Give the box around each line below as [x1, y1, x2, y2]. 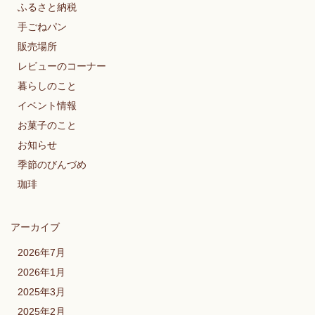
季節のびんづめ [18, 158, 86, 170]
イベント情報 [18, 99, 77, 111]
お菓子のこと [18, 119, 77, 131]
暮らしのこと [18, 79, 77, 91]
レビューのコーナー [18, 60, 106, 72]
